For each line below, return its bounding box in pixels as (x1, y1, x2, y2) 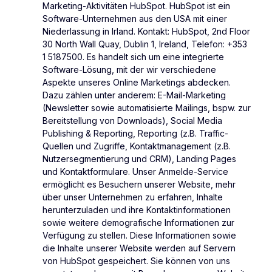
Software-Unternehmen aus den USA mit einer (42, 13, 227, 24)
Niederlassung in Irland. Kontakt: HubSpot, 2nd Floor (42, 26, 250, 37)
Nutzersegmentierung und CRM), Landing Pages (42, 154, 236, 165)
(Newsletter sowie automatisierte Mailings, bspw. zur (42, 103, 251, 114)
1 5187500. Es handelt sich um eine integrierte (42, 52, 224, 63)
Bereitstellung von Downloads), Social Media (42, 115, 222, 126)
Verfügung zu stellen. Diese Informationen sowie (42, 230, 236, 241)
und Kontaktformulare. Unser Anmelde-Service (42, 166, 228, 177)
